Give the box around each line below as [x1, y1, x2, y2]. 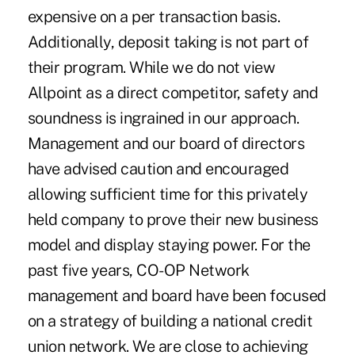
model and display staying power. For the [27, 235, 311, 254]
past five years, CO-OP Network [27, 260, 250, 280]
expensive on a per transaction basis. [27, 6, 281, 26]
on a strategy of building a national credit [27, 311, 313, 330]
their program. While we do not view [27, 57, 276, 77]
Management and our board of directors [27, 133, 305, 153]
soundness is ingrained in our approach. [27, 108, 300, 128]
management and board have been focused [27, 285, 326, 305]
